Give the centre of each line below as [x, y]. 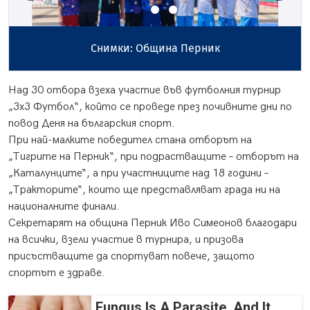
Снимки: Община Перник [155, 48]
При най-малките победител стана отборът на [130, 140]
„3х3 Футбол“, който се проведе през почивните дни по [150, 107]
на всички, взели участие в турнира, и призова [126, 240]
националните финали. [64, 207]
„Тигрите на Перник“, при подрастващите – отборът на [154, 157]
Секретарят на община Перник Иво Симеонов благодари [153, 224]
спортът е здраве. [57, 273]
